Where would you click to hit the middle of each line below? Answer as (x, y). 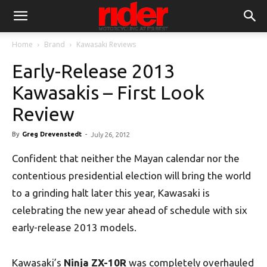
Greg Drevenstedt (52, 134)
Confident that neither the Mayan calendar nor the (126, 158)
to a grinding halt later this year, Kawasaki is (111, 193)
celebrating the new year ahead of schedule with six (130, 210)
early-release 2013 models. (74, 227)
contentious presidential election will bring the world (131, 176)
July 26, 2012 (110, 135)
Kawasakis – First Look (108, 92)
